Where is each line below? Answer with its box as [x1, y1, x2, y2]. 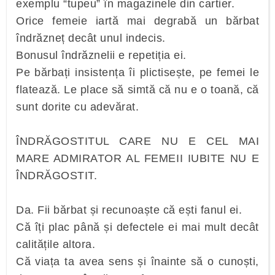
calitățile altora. [16, 238, 99, 250]
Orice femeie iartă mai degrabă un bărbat [16, 15, 259, 27]
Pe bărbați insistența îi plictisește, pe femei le [16, 66, 259, 79]
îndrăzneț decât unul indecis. [16, 32, 166, 44]
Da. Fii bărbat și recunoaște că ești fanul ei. [16, 204, 242, 216]
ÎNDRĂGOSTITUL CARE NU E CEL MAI [16, 135, 259, 147]
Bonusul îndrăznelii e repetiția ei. [16, 49, 190, 61]
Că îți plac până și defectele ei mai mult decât [16, 221, 259, 233]
